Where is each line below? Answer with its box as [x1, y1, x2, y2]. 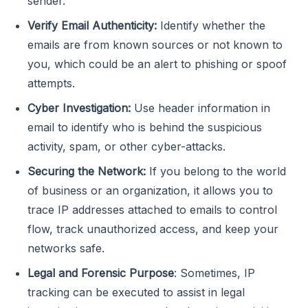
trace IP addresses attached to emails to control [27, 203, 277, 217]
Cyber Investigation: [27, 101, 131, 115]
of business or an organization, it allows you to [27, 184, 273, 198]
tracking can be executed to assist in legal [27, 285, 245, 300]
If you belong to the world [149, 164, 286, 179]
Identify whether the [157, 19, 265, 33]
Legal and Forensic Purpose [27, 266, 174, 280]
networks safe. [27, 241, 104, 256]
